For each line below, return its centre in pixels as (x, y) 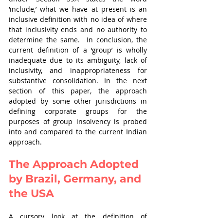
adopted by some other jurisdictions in (78, 101)
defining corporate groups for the (78, 111)
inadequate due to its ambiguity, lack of (78, 60)
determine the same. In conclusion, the (78, 40)
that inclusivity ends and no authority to (78, 29)
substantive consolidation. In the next (78, 81)
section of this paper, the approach (78, 91)
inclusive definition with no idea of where (78, 19)
